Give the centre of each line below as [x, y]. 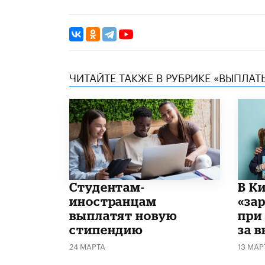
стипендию [106, 229]
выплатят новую [123, 215]
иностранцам [113, 201]
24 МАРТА [87, 245]
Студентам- [107, 187]
